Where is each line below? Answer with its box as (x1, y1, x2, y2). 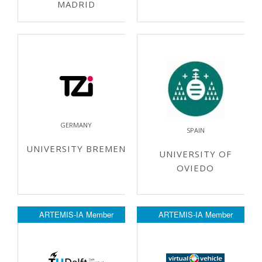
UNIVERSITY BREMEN (26, 143, 126, 154)
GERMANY (60, 120, 92, 129)
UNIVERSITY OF (159, 148, 232, 160)
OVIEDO (177, 162, 214, 174)
